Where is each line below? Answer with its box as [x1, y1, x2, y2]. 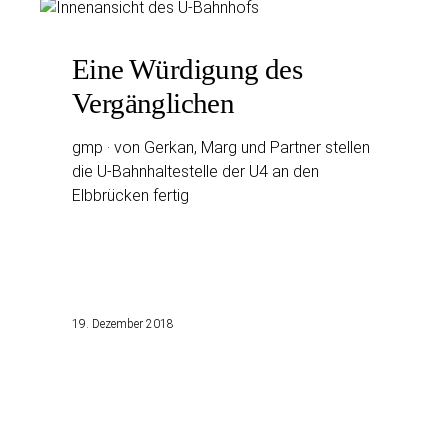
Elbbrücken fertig [71, 185, 189, 205]
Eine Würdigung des [71, 52, 303, 85]
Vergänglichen [71, 86, 235, 119]
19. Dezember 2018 [71, 317, 174, 331]
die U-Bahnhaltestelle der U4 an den [71, 161, 319, 181]
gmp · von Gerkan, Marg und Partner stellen [71, 137, 370, 157]
